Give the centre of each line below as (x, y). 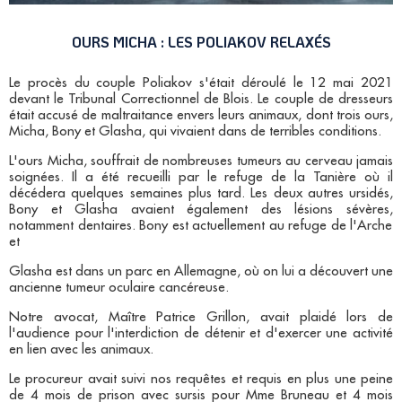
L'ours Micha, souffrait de (86, 162)
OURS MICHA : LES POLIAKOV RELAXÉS (201, 42)
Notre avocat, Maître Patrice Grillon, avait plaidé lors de (201, 318)
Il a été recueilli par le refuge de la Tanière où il (228, 178)
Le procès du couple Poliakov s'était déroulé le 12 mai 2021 (201, 83)
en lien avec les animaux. (81, 350)
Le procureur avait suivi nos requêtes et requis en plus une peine (201, 380)
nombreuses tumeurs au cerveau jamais (278, 162)
